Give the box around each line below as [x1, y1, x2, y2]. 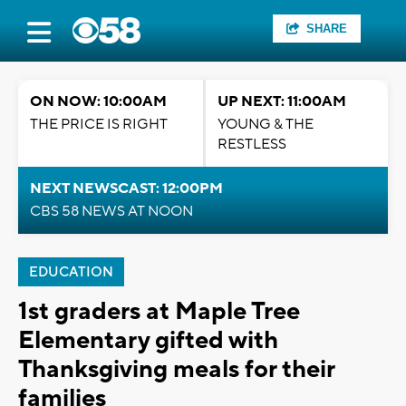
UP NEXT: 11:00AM [217, 92, 346, 111]
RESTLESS [217, 135, 286, 153]
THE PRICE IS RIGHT [30, 115, 168, 133]
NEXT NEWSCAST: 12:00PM [30, 179, 223, 198]
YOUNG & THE [217, 115, 314, 133]
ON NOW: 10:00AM [30, 92, 167, 111]
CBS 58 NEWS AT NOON [30, 202, 193, 220]
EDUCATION [29, 264, 113, 281]
